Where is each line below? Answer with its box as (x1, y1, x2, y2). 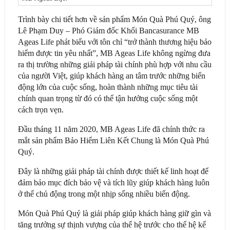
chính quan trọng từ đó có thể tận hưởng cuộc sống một (17, 93, 198, 103)
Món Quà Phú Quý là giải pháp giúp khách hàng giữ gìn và (17, 208, 211, 218)
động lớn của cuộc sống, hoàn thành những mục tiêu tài (17, 82, 198, 91)
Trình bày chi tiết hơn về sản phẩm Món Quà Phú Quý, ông (17, 14, 211, 24)
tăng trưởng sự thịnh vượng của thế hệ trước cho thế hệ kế (17, 220, 206, 229)
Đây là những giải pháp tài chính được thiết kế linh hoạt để (17, 166, 208, 176)
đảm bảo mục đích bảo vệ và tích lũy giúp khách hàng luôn (17, 178, 209, 187)
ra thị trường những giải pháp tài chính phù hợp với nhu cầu (17, 60, 212, 69)
